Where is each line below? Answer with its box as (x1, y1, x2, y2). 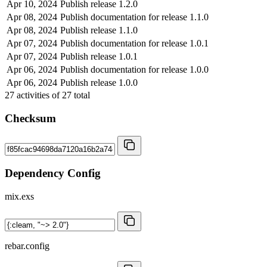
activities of (14, 89, 62, 100)
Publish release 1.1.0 (60, 24, 138, 35)
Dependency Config (5, 166, 101, 179)
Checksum (5, 111, 56, 125)
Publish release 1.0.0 (60, 77, 138, 88)
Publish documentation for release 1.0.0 (60, 64, 209, 74)
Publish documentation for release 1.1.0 (60, 11, 209, 22)
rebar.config (5, 240, 49, 251)
